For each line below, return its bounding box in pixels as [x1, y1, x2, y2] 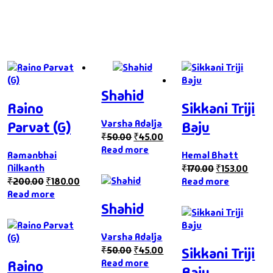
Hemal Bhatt [182, 148, 239, 161]
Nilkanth [7, 161, 45, 174]
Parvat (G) [7, 118, 71, 137]
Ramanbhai [7, 148, 57, 161]
